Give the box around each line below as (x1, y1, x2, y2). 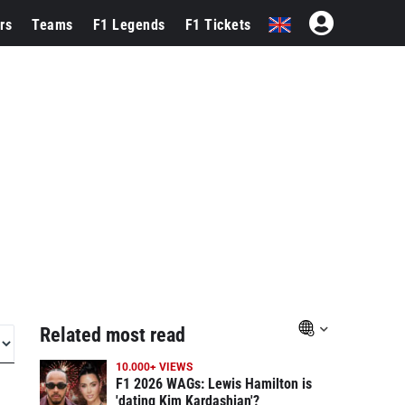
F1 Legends (92, 16, 165, 33)
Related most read (39, 324, 185, 346)
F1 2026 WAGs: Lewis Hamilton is (115, 375, 312, 392)
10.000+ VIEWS (115, 361, 193, 373)
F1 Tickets (184, 16, 251, 33)
